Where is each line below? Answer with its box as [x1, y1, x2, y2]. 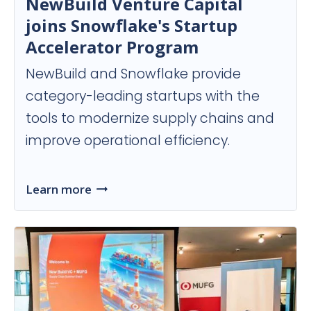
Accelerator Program [26, 35, 199, 59]
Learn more [26, 180, 92, 197]
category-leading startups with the [26, 87, 260, 106]
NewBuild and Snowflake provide [26, 65, 241, 84]
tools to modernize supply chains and [26, 109, 274, 128]
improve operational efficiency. [26, 131, 230, 151]
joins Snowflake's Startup [26, 14, 237, 37]
